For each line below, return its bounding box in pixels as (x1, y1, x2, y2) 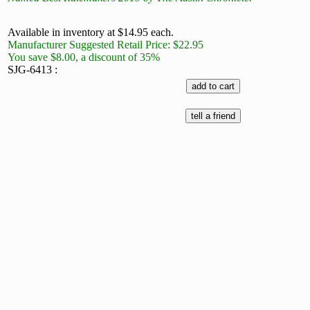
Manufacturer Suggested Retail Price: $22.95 (8, 39, 203, 51)
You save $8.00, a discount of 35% (8, 51, 160, 63)
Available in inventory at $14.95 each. (8, 26, 174, 38)
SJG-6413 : (8, 64, 57, 75)
